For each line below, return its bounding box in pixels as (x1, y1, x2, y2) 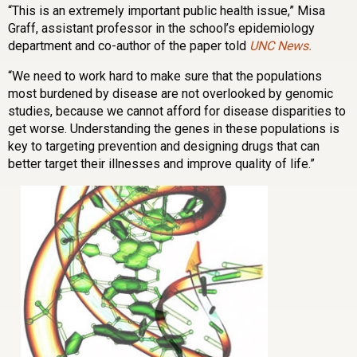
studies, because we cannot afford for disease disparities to (8, 104, 346, 120)
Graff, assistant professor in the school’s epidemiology (8, 21, 315, 37)
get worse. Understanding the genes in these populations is (8, 121, 339, 137)
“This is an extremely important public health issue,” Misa (8, 3, 325, 19)
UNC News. (249, 38, 312, 54)
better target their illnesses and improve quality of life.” (8, 156, 315, 172)
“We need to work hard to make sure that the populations (8, 69, 322, 84)
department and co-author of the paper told (8, 38, 249, 54)
